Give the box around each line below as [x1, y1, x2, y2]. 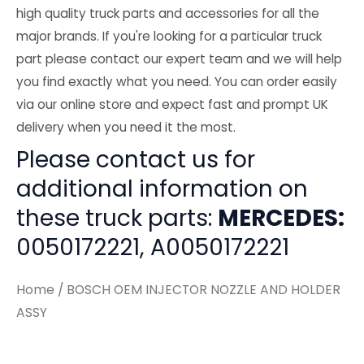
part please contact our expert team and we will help [16, 50, 342, 68]
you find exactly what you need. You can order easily [16, 73, 337, 91]
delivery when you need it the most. [16, 119, 236, 136]
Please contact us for [16, 144, 255, 176]
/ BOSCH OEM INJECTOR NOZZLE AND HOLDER [54, 280, 340, 298]
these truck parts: [16, 202, 218, 235]
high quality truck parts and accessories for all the [16, 5, 319, 23]
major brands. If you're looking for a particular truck [16, 28, 322, 45]
